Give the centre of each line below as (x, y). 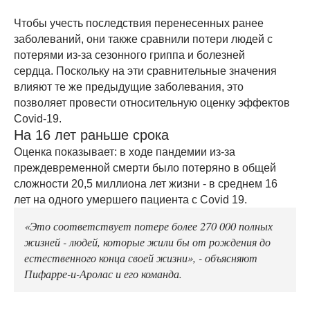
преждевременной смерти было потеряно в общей (145, 168)
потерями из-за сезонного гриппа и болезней (129, 55)
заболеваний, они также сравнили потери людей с (143, 39)
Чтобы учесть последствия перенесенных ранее (139, 24)
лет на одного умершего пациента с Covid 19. (132, 200)
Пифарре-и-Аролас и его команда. (103, 274)
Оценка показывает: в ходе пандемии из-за (125, 152)
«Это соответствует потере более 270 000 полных (148, 226)
